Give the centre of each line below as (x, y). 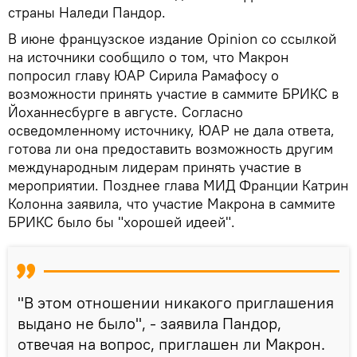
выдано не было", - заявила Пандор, (149, 323)
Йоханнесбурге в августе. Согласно (126, 112)
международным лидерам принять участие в (155, 167)
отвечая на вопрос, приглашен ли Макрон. (171, 343)
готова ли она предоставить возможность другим (171, 148)
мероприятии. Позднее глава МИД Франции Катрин (178, 185)
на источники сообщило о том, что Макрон (148, 57)
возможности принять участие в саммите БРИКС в (173, 93)
